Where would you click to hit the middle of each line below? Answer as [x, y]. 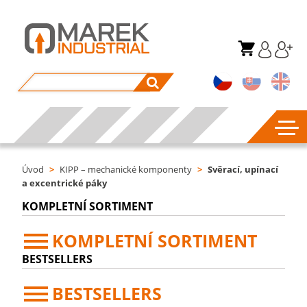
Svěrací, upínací [243, 169]
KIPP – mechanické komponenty [126, 169]
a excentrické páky [65, 183]
